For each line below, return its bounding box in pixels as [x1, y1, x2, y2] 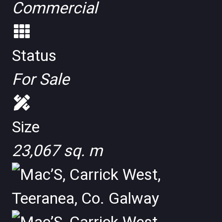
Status [12, 46, 56, 65]
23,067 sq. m [12, 141, 103, 160]
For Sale [12, 70, 69, 89]
